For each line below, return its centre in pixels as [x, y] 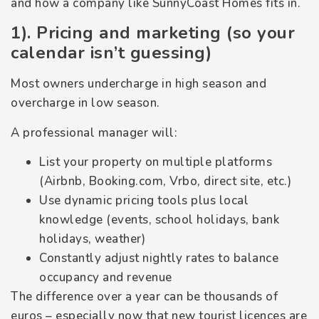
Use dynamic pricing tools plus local [144, 201]
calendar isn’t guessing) [111, 53]
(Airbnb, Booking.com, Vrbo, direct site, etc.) [165, 182]
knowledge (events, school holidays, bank [159, 220]
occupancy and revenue [106, 278]
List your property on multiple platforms [156, 162]
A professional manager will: [94, 132]
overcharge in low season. [85, 103]
